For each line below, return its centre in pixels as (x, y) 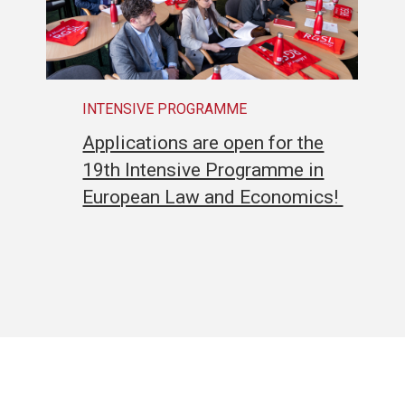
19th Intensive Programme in (203, 170)
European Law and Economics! (213, 197)
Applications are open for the (203, 142)
